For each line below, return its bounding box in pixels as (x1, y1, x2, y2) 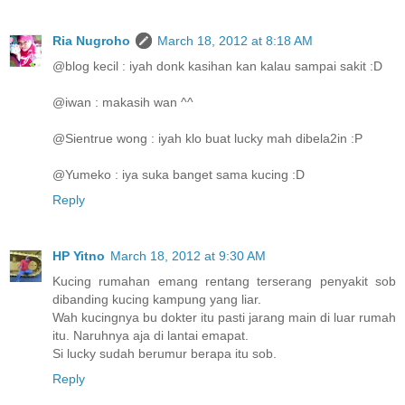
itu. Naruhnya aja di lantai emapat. (52, 327, 249, 343)
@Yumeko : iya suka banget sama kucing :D (52, 166, 305, 182)
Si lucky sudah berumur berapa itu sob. (52, 345, 277, 361)
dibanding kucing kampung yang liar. (52, 291, 261, 306)
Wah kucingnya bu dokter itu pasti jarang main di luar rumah (52, 309, 396, 325)
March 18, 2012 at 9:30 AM (110, 248, 266, 263)
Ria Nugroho (52, 33, 130, 48)
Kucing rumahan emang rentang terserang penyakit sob (52, 273, 396, 288)
